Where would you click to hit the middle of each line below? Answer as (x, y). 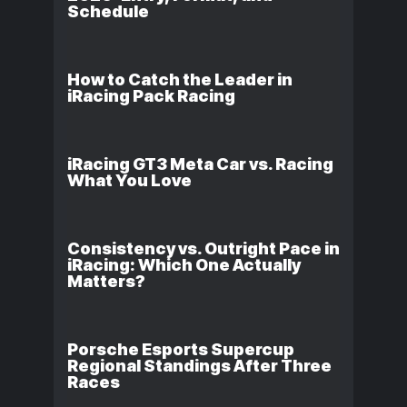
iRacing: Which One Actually (184, 265)
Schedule (108, 12)
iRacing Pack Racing (151, 96)
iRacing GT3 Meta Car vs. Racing (200, 164)
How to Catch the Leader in (180, 80)
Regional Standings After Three (199, 366)
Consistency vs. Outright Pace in (203, 249)
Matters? (106, 282)
